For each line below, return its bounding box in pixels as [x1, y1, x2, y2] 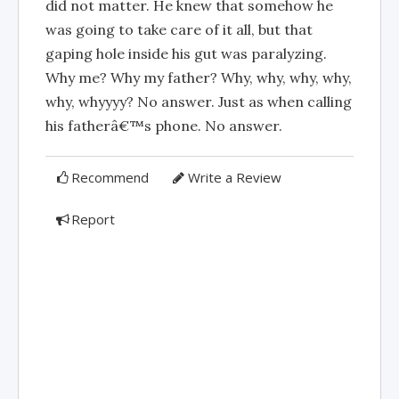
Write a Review [187, 168, 281, 186]
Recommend [71, 168, 150, 186]
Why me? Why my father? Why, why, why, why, [45, 69, 352, 86]
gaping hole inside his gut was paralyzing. [45, 45, 327, 62]
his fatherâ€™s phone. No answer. [45, 117, 282, 134]
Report [71, 210, 116, 228]
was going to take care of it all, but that [45, 20, 313, 38]
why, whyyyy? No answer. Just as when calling [45, 93, 352, 110]
